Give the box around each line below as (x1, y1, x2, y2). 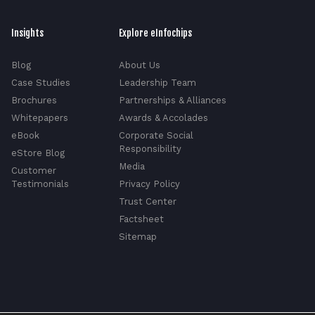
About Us (119, 60, 161, 71)
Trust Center (119, 196, 177, 207)
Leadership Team (119, 77, 197, 89)
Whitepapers (11, 112, 69, 124)
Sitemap (119, 231, 157, 243)
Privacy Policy (119, 179, 181, 190)
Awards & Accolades (119, 112, 209, 124)
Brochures (11, 95, 58, 106)
